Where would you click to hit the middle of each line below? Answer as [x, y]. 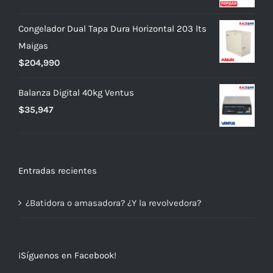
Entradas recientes [58, 170]
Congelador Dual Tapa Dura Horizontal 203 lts [112, 29]
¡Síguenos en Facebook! [67, 255]
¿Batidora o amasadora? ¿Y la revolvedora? [113, 203]
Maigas [33, 46]
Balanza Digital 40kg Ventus [76, 93]
